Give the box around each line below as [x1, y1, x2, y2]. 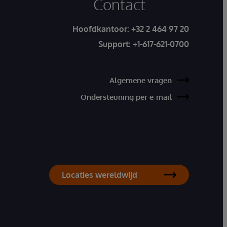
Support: [98, 39, 131, 49]
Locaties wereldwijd [62, 169, 137, 180]
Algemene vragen [109, 75, 172, 85]
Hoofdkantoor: [72, 23, 131, 34]
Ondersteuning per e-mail [81, 92, 172, 102]
